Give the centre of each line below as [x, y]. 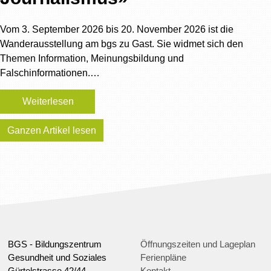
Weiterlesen [48, 101]
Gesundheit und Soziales [57, 257]
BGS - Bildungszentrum [55, 244]
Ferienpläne [164, 257]
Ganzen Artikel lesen [52, 130]
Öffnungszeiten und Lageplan [198, 244]
